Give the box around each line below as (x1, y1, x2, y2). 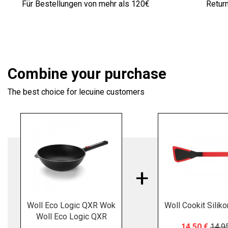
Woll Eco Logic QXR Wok (27, 201, 116, 211)
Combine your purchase (8, 65, 166, 83)
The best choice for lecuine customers (8, 87, 145, 97)
